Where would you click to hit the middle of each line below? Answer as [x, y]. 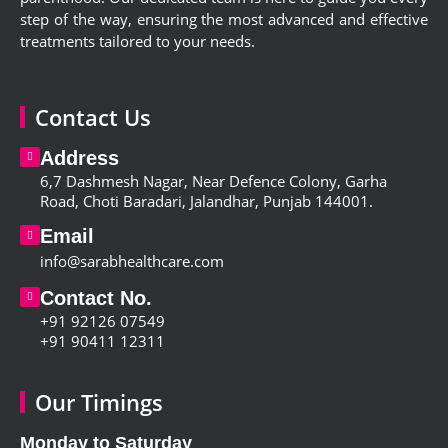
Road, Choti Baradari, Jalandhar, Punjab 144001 [204, 201]
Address [79, 158]
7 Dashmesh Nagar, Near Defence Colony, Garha [220, 181]
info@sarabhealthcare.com [132, 261]
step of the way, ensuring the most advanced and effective [224, 18]
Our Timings [99, 402]
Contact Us [93, 117]
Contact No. [96, 298]
